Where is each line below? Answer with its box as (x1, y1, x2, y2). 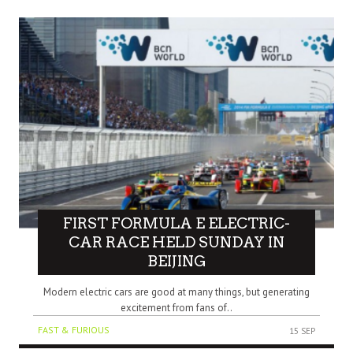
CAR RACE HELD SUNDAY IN (69, 232, 284, 251)
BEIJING (147, 251, 206, 270)
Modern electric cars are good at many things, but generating (43, 285, 310, 299)
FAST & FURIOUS (38, 324, 110, 336)
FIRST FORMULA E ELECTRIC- (63, 214, 290, 232)
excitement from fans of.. (121, 301, 232, 315)
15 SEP (289, 325, 315, 337)
